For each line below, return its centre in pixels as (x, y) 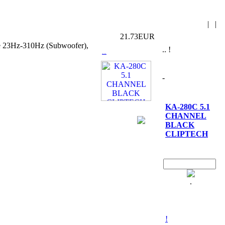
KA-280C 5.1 (188, 107)
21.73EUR (137, 36)
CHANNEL (186, 116)
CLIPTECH (187, 134)
